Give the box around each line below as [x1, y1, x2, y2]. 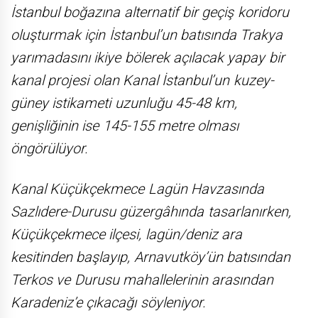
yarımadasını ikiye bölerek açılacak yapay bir [11, 48, 285, 66]
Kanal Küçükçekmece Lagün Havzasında [11, 180, 264, 197]
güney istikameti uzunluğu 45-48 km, [11, 94, 238, 111]
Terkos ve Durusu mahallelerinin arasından [11, 270, 274, 288]
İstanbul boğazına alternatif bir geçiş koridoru [11, 3, 289, 21]
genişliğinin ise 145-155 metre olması [11, 116, 239, 134]
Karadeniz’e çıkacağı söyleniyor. [11, 293, 206, 311]
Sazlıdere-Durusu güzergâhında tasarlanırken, [11, 202, 291, 220]
